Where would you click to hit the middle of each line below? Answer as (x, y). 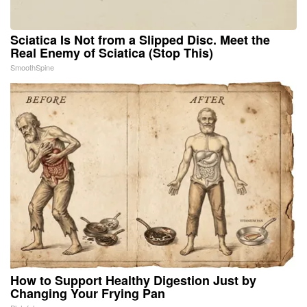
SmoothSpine (32, 67)
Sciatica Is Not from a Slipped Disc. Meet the (140, 39)
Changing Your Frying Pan (88, 293)
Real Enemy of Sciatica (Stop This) (112, 52)
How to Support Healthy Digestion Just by (133, 280)
